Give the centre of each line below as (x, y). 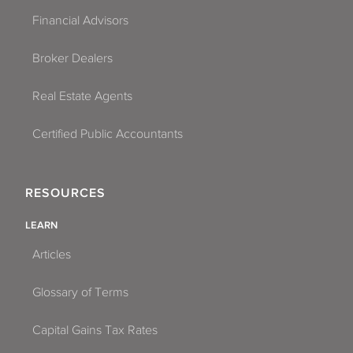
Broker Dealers (72, 58)
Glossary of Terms (80, 293)
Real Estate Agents (82, 96)
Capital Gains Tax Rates (95, 331)
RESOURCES (65, 193)
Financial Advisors (80, 20)
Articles (52, 255)
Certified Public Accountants (108, 134)
